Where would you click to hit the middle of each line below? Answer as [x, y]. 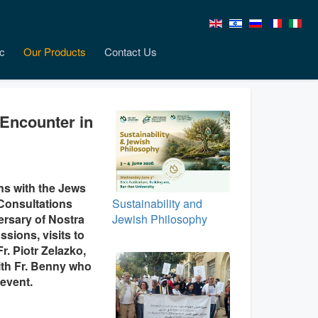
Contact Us [131, 51]
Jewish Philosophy [159, 219]
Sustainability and [157, 204]
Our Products [55, 51]
